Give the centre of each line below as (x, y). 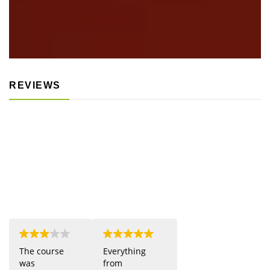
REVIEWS (35, 85)
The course (42, 251)
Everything (125, 251)
